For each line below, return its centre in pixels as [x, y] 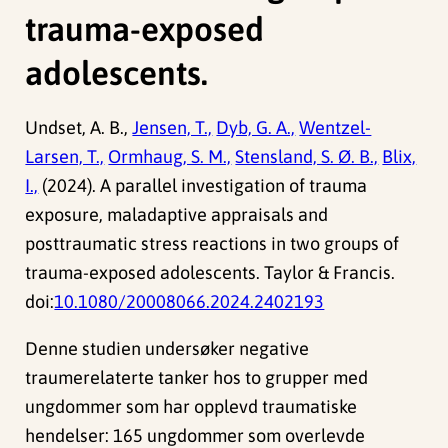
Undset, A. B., [79, 127]
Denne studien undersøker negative [167, 349]
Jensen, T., [172, 127]
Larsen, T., [65, 156]
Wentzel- [335, 127]
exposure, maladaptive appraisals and [177, 214]
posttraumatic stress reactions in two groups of [212, 243]
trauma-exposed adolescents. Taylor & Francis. [210, 272]
